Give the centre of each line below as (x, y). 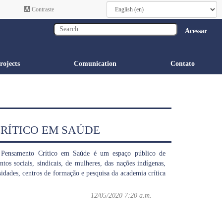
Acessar (196, 31)
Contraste (42, 9)
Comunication (95, 64)
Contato (182, 64)
